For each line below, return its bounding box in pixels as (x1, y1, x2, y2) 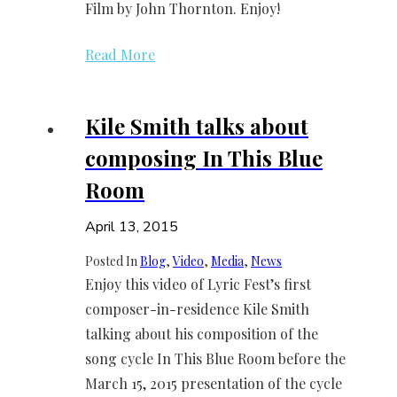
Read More (85, 45, 155, 65)
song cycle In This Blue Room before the (85, 348, 346, 368)
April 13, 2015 (85, 216, 178, 237)
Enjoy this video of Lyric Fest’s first (85, 274, 311, 293)
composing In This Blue (85, 144, 323, 173)
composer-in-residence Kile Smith (85, 299, 309, 318)
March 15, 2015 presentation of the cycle (85, 373, 342, 393)
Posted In (85, 252, 140, 269)
